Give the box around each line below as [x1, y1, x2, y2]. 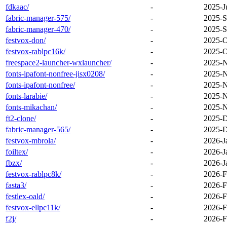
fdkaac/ [6, 2, 29, 11]
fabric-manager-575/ [6, 13, 70, 22]
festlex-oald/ [6, 192, 45, 201]
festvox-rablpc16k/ [6, 47, 65, 56]
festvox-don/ [6, 35, 46, 45]
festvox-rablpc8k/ [6, 169, 61, 178]
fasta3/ [6, 180, 26, 190]
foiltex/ [6, 147, 28, 156]
